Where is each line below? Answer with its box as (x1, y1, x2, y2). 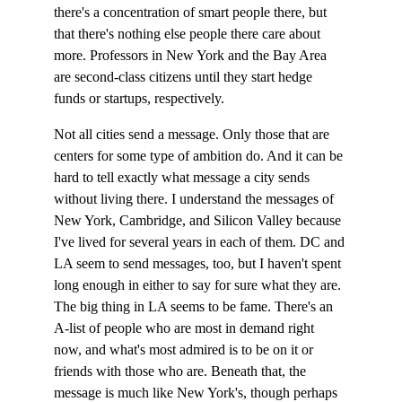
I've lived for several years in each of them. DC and (54, 234, 348, 249)
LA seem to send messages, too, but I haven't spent (54, 256, 345, 271)
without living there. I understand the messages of (54, 191, 337, 206)
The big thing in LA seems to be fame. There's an (54, 299, 336, 314)
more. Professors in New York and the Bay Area (54, 48, 330, 63)
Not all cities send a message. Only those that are (54, 127, 333, 142)
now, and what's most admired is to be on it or (54, 342, 317, 357)
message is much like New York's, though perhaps (54, 385, 341, 400)
